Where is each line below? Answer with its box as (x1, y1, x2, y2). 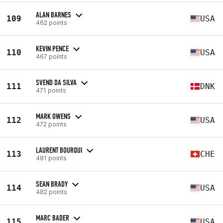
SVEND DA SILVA (36, 77, 77, 87)
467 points (36, 52, 67, 60)
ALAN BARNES (36, 9, 71, 19)
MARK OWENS (36, 111, 71, 121)
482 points (36, 188, 67, 196)
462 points (36, 18, 67, 26)
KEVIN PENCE (36, 43, 69, 53)
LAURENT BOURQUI (36, 145, 82, 155)
